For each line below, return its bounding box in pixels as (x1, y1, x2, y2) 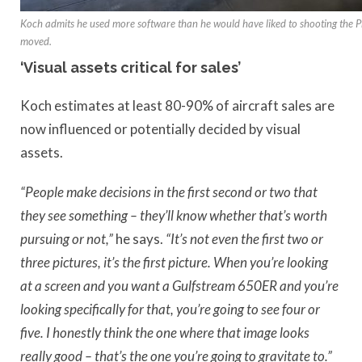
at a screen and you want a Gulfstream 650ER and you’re (20, 276, 339, 294)
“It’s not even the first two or (163, 229, 323, 247)
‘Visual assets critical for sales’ (20, 59, 241, 77)
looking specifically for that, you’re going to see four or (20, 300, 320, 318)
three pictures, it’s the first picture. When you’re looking (20, 253, 328, 271)
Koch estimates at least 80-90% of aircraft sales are (20, 96, 335, 114)
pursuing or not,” (20, 229, 113, 247)
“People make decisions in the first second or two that (20, 183, 318, 200)
